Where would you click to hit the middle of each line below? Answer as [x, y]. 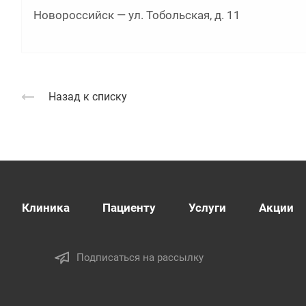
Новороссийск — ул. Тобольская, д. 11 [137, 15]
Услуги [207, 208]
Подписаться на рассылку [140, 257]
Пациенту [129, 208]
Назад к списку [88, 96]
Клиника [46, 208]
